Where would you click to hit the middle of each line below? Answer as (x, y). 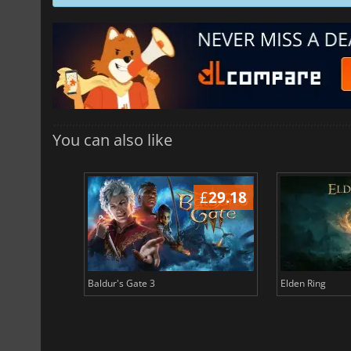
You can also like (112, 139)
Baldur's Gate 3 (121, 283)
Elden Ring (303, 283)
